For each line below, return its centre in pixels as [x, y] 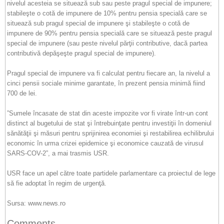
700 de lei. [22, 93]
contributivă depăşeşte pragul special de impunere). [81, 53]
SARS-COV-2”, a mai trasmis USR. [58, 153]
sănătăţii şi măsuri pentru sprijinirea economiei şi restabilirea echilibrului [110, 133]
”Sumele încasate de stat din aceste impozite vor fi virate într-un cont [107, 113]
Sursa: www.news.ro [36, 203]
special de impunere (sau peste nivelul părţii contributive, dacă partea [107, 43]
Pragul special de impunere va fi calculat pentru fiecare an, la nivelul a [108, 73]
